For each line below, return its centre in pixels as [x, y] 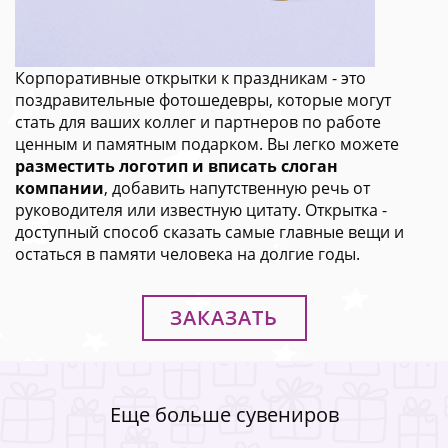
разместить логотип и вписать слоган [176, 165]
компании [59, 187]
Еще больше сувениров [224, 414]
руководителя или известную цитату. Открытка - [201, 209]
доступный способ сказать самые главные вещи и [209, 231]
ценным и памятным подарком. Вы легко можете [207, 143]
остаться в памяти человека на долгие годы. [187, 253]
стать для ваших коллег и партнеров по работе [198, 121]
